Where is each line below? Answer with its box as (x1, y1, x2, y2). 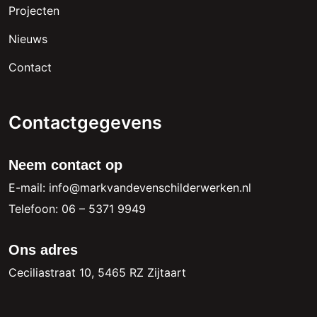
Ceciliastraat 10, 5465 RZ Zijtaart (8, 265, 186, 279)
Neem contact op (8, 156, 122, 173)
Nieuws (8, 31, 47, 46)
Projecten (8, 3, 59, 18)
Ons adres (8, 241, 78, 258)
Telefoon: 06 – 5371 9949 (8, 201, 146, 216)
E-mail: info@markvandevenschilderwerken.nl (8, 180, 251, 195)
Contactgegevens (8, 111, 162, 133)
